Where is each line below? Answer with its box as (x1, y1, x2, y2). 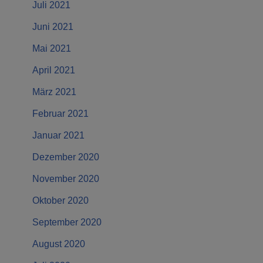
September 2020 (32, 217, 102, 228)
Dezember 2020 (32, 152, 99, 163)
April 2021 (32, 65, 75, 76)
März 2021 (32, 87, 76, 97)
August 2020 (32, 239, 85, 249)
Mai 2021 (32, 43, 71, 54)
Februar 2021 (32, 109, 89, 119)
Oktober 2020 (32, 195, 89, 206)
